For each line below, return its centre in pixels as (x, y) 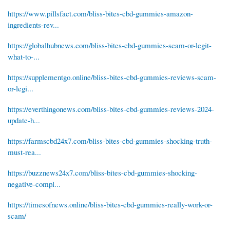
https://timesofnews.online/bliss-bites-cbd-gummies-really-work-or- (110, 204)
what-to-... (24, 56)
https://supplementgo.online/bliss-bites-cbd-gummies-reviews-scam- (112, 77)
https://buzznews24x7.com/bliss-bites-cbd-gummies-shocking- (102, 172)
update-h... (24, 120)
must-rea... (24, 152)
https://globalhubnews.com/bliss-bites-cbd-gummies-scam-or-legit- (110, 45)
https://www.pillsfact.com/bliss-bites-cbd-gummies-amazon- (100, 13)
